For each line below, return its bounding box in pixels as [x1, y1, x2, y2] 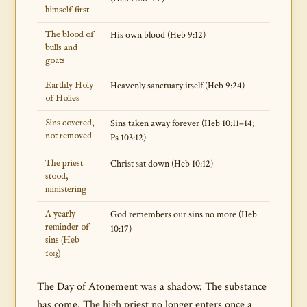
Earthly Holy [45, 79, 93, 91]
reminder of [45, 221, 89, 233]
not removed [45, 130, 92, 142]
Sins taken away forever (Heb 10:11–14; [110, 117, 254, 130]
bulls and [45, 42, 77, 53]
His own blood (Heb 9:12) [110, 29, 206, 41]
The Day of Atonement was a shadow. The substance [37, 280, 267, 293]
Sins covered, [45, 117, 94, 129]
